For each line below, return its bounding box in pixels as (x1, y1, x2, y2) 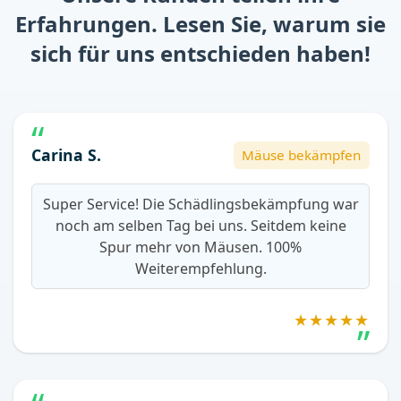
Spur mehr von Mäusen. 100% (99, 237, 302, 258)
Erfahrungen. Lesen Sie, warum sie (15, 8, 386, 38)
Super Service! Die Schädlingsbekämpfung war (42, 194, 359, 215)
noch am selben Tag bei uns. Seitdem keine (55, 216, 346, 236)
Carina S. (31, 143, 101, 166)
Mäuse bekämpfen (242, 146, 362, 165)
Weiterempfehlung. (134, 259, 267, 279)
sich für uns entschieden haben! (30, 38, 371, 68)
